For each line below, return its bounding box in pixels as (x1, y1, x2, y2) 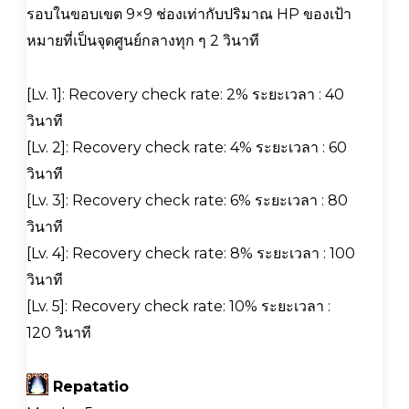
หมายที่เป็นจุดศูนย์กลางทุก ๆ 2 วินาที (26, 31, 259, 49)
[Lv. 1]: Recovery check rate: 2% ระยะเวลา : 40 (26, 85, 344, 103)
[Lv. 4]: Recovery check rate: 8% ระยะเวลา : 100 (26, 244, 355, 262)
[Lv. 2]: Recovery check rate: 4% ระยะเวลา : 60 (26, 138, 347, 156)
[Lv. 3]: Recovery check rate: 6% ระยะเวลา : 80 (26, 191, 348, 209)
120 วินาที (26, 323, 91, 341)
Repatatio (48, 377, 129, 395)
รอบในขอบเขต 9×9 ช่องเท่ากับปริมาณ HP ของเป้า (26, 5, 351, 23)
